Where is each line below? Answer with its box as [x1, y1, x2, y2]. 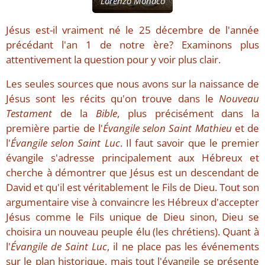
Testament [6, 106, 52, 121]
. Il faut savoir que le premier [119, 136, 260, 150]
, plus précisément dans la [117, 106, 260, 121]
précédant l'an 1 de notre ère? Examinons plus [6, 38, 259, 52]
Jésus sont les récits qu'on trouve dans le [6, 92, 219, 106]
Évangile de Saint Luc [11, 240, 108, 254]
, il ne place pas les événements [107, 240, 260, 254]
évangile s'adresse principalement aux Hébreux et [6, 151, 259, 165]
